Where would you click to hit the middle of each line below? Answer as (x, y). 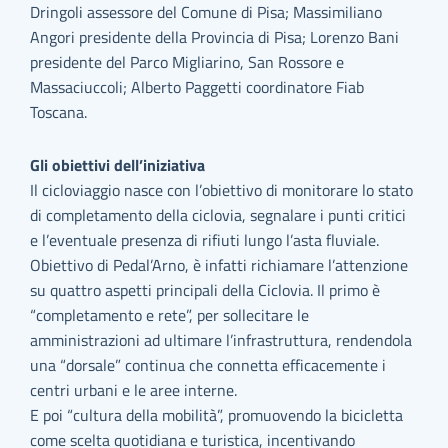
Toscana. (59, 112)
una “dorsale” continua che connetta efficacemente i (208, 365)
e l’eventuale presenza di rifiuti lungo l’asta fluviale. (205, 240)
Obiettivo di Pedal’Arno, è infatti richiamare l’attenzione (219, 265)
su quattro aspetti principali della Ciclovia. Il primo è (205, 290)
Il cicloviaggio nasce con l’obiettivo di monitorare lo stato (222, 190)
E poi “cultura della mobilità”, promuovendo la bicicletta (217, 415)
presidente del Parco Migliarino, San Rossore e (187, 62)
